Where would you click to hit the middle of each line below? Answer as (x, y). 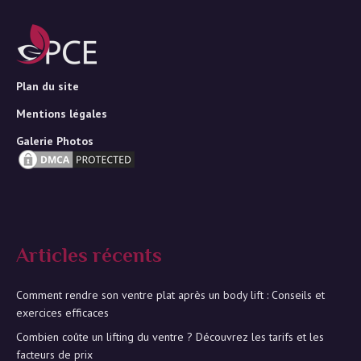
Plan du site (48, 86)
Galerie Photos (55, 141)
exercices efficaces (62, 312)
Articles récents (89, 257)
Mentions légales (62, 113)
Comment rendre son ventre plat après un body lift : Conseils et (170, 295)
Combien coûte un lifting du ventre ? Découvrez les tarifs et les (170, 336)
